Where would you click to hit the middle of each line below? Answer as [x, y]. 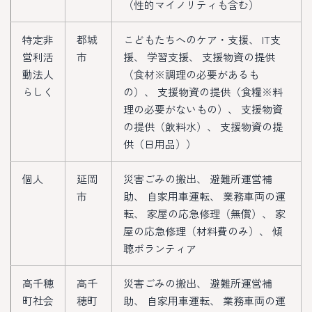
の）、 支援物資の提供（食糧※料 [203, 91]
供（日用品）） [160, 143]
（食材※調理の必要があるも [191, 74]
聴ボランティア [160, 248]
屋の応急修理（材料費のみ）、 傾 [203, 231]
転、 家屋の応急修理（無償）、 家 [204, 213]
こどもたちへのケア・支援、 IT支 [202, 39]
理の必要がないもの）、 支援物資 [203, 109]
